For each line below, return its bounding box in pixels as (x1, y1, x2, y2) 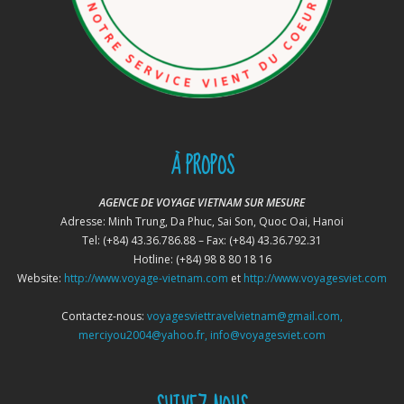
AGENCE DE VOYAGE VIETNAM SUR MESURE (99, 194, 305, 210)
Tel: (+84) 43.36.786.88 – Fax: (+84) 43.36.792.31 (82, 232, 322, 248)
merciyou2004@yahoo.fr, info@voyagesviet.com (78, 326, 326, 343)
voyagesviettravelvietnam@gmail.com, (147, 308, 343, 324)
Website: (17, 270, 64, 286)
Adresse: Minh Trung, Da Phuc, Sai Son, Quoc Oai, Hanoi (60, 213, 344, 229)
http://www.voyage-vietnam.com (64, 270, 228, 286)
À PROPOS (170, 145, 234, 187)
